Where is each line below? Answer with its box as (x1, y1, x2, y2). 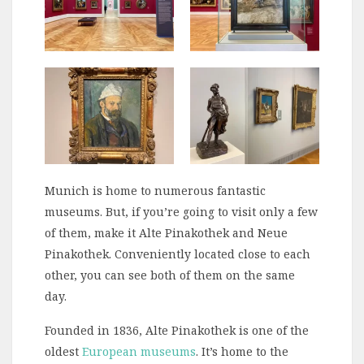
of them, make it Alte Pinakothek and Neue (45, 225, 288, 241)
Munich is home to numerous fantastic (45, 183, 266, 199)
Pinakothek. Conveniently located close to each (45, 246, 310, 262)
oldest (45, 344, 82, 360)
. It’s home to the (196, 344, 288, 360)
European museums (82, 344, 196, 360)
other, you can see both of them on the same (45, 267, 295, 284)
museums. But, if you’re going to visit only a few (45, 204, 318, 220)
